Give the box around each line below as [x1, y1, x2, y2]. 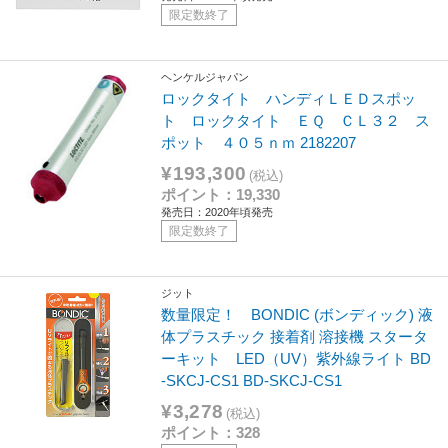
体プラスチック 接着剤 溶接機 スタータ [161, 327, 429, 345]
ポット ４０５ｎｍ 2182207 [161, 133, 357, 151]
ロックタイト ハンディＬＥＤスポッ [161, 89, 417, 107]
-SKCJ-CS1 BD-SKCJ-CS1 [161, 371, 343, 389]
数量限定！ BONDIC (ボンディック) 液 [161, 305, 434, 323]
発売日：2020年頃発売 [161, 205, 274, 218]
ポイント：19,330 [161, 185, 281, 203]
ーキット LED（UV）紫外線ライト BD [161, 349, 432, 367]
